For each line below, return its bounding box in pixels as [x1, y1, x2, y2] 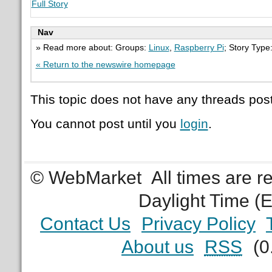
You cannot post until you [30, 117, 180, 131]
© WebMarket [30, 167, 142, 188]
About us [121, 236, 194, 257]
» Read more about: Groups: [35, 42, 149, 52]
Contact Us [39, 213, 131, 234]
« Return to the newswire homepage [35, 59, 175, 69]
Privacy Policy [141, 213, 256, 234]
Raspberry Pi [174, 42, 224, 52]
